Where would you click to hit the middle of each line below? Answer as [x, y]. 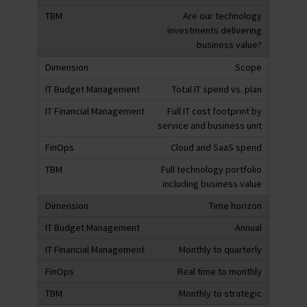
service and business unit [210, 125]
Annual [248, 227]
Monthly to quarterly [220, 249]
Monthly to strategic [220, 293]
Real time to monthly [220, 271]
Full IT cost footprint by [214, 111]
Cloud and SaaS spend [216, 147]
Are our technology [222, 15]
